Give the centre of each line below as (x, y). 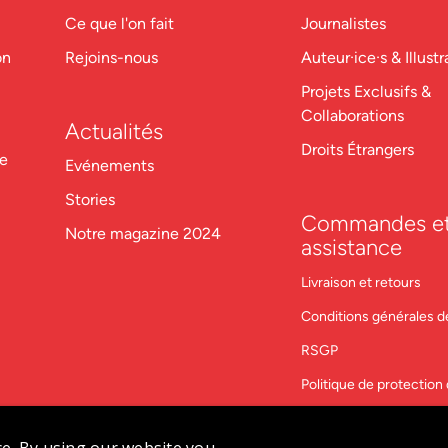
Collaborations (353, 115)
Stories (89, 199)
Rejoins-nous (111, 57)
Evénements (109, 165)
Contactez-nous (353, 418)
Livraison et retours (361, 282)
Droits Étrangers (358, 149)
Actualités (113, 131)
